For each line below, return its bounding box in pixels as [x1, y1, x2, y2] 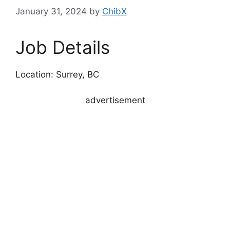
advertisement [85, 95, 145, 105]
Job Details [15, 36, 110, 58]
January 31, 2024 [15, 6, 87, 16]
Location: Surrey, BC [15, 69, 99, 80]
